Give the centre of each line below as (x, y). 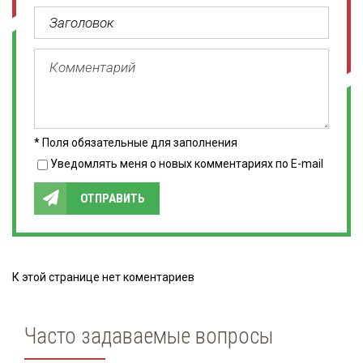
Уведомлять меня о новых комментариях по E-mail (187, 164)
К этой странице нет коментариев (103, 277)
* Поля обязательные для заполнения (136, 143)
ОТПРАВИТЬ (113, 199)
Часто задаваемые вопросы (149, 336)
